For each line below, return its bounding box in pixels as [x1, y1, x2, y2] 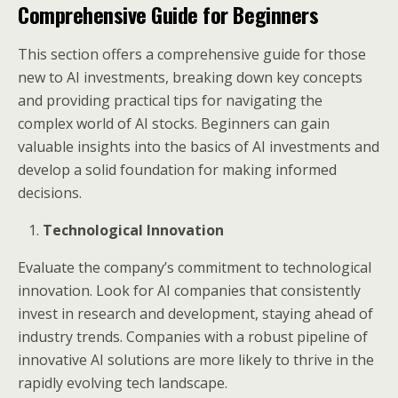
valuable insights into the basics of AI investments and [18, 137, 379, 156]
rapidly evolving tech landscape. [18, 373, 227, 393]
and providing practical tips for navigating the [18, 91, 322, 110]
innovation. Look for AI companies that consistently [18, 281, 361, 300]
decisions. [18, 183, 82, 203]
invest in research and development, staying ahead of [18, 304, 373, 323]
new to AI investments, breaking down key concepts [18, 68, 362, 87]
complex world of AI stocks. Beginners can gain [18, 114, 330, 133]
